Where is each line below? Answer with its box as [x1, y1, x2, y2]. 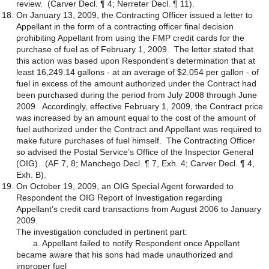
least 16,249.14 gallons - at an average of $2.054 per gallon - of [16, 67, 259, 77]
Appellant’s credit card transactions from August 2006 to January [16, 204, 261, 214]
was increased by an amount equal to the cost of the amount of [16, 113, 256, 122]
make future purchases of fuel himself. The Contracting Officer [16, 136, 255, 145]
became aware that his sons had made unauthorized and [16, 250, 233, 259]
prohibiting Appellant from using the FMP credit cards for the [16, 33, 244, 43]
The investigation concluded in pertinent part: [16, 227, 187, 237]
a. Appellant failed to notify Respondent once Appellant [16, 238, 240, 248]
